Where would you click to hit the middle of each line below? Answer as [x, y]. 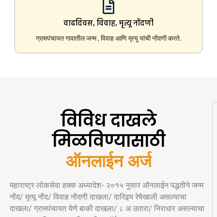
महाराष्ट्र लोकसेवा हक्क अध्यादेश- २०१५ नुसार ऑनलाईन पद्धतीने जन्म [107, 186]
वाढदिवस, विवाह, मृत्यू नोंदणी [108, 23]
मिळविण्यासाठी [108, 141]
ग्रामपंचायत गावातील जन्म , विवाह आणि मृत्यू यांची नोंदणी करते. [108, 38]
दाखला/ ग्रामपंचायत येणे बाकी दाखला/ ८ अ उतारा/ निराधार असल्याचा [107, 209]
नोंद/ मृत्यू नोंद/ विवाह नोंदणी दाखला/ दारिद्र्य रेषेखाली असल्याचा [98, 197]
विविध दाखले [108, 121]
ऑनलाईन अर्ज [108, 162]
